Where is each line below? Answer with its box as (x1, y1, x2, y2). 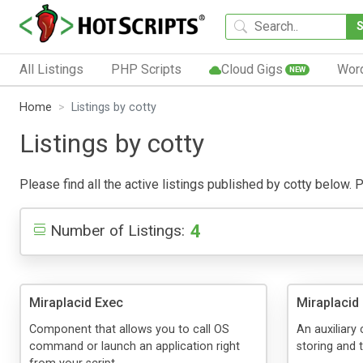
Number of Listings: (50, 220, 185, 240)
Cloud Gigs (220, 61, 283, 77)
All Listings (19, 61, 83, 77)
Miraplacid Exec (29, 294, 123, 310)
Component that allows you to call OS (29, 322, 229, 336)
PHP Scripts (110, 61, 181, 77)
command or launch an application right (29, 339, 240, 353)
